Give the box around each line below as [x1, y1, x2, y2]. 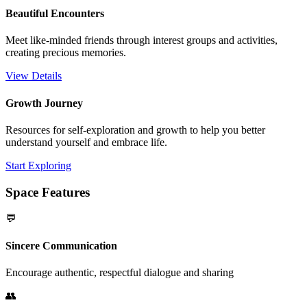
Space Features [5, 184, 90, 199]
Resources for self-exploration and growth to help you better [5, 124, 265, 136]
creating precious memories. [5, 47, 126, 59]
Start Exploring [5, 160, 71, 171]
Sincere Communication [5, 239, 117, 251]
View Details [5, 70, 62, 82]
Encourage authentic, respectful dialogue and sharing [5, 266, 234, 278]
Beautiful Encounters [5, 8, 104, 20]
